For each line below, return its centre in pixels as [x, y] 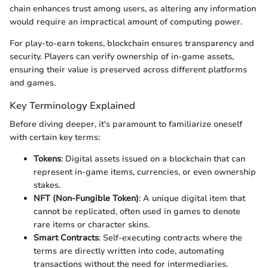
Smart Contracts [66, 238]
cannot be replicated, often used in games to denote [137, 212]
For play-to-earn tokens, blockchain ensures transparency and [132, 44]
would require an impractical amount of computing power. [126, 22]
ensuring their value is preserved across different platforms [128, 70]
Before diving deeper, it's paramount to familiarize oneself [126, 124]
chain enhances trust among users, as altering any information [133, 9]
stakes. [47, 185]
